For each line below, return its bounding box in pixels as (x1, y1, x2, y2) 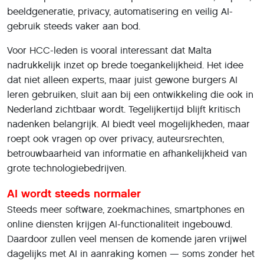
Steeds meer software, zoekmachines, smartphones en (7, 203, 245, 215)
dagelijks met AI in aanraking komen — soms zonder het (7, 247, 255, 259)
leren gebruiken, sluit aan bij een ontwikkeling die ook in (7, 88, 253, 100)
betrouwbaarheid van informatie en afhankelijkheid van (7, 147, 247, 159)
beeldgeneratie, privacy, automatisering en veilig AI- (7, 5, 233, 17)
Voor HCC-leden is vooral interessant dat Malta (7, 44, 212, 56)
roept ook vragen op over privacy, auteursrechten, (7, 133, 224, 144)
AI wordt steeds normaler (7, 186, 141, 200)
